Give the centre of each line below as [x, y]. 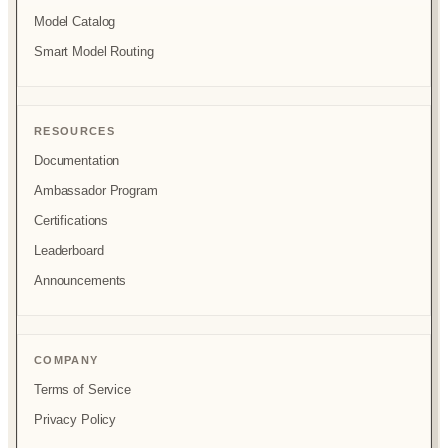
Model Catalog [75, 22]
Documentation [77, 161]
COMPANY [66, 360]
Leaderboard [69, 251]
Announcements [80, 281]
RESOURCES [74, 131]
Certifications [71, 221]
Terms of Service [82, 390]
